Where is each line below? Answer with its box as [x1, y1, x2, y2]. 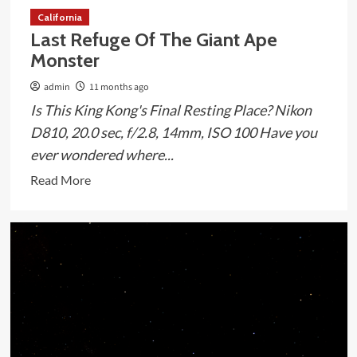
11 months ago [88, 80, 149, 94]
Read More [29, 171, 91, 187]
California [37, 10, 82, 23]
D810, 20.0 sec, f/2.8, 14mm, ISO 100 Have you [29, 123, 317, 141]
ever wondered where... [29, 145, 174, 163]
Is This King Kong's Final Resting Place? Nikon [29, 100, 312, 119]
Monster [29, 48, 100, 72]
